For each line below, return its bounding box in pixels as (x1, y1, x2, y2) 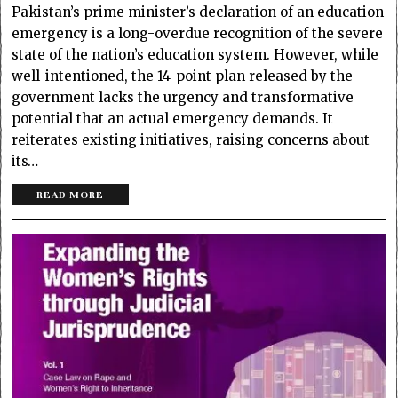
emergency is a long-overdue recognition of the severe (12, 24, 384, 42)
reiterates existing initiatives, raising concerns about (12, 131, 370, 148)
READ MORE (36, 187, 105, 201)
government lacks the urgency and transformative (12, 88, 354, 106)
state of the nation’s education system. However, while (12, 45, 379, 63)
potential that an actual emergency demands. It (12, 109, 334, 127)
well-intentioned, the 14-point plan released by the (12, 67, 354, 84)
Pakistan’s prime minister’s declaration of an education (12, 3, 385, 20)
